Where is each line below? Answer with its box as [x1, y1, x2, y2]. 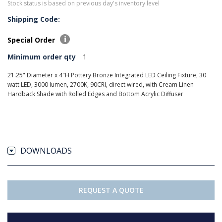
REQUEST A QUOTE [78, 185, 144, 195]
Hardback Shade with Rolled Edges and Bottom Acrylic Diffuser [7, 90, 183, 98]
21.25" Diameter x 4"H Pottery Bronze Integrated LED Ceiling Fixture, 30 [7, 71, 206, 79]
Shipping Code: [7, 14, 60, 24]
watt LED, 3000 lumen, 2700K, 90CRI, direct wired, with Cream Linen [7, 80, 194, 89]
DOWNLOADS [20, 145, 72, 156]
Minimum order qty [7, 52, 76, 61]
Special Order [7, 35, 57, 45]
